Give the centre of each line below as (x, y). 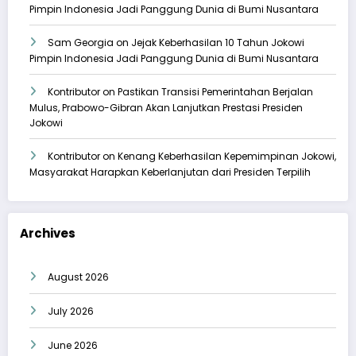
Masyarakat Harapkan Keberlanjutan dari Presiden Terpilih (170, 172)
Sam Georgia (81, 43)
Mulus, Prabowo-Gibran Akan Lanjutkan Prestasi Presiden (166, 108)
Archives (48, 233)
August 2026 (78, 277)
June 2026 (73, 346)
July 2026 (71, 311)
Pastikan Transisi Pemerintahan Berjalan (215, 92)
